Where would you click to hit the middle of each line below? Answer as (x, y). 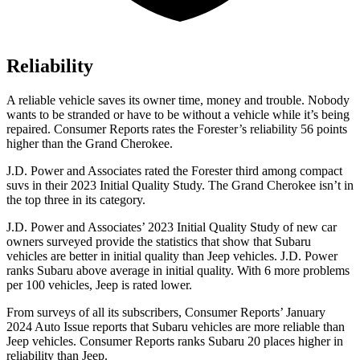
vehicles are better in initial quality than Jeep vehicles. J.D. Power (172, 256)
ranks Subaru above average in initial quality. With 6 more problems (178, 270)
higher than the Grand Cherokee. (90, 143)
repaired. (30, 129)
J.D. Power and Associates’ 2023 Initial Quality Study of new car (172, 227)
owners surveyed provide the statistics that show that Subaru (159, 241)
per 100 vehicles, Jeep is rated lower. (99, 284)
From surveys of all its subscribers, (96, 312)
